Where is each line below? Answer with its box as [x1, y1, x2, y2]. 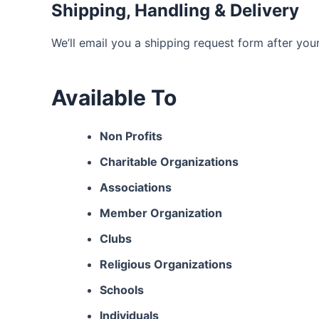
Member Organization [100, 206, 222, 221]
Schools [100, 283, 144, 298]
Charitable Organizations [100, 155, 239, 169]
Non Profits [100, 129, 162, 144]
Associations [100, 180, 172, 195]
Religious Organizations [100, 257, 232, 272]
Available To [51, 85, 177, 111]
